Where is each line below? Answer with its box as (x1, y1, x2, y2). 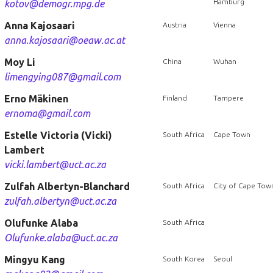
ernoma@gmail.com (4, 108, 90, 119)
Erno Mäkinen (4, 93, 68, 104)
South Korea (162, 255, 205, 263)
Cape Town (213, 130, 250, 138)
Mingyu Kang (4, 254, 65, 265)
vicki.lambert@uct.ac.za (4, 159, 106, 170)
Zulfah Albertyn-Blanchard (4, 181, 130, 192)
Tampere (213, 94, 244, 102)
